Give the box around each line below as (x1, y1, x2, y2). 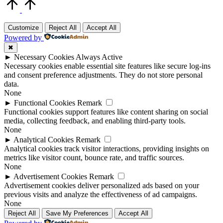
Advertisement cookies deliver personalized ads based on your (4, 181, 199, 190)
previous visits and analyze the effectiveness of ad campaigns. (4, 190, 197, 199)
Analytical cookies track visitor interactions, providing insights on (4, 144, 209, 153)
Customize (8, 24, 39, 32)
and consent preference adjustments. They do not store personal (4, 71, 203, 80)
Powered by (4, 33, 42, 42)
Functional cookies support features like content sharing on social (4, 108, 208, 116)
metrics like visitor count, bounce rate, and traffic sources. (4, 153, 184, 162)
